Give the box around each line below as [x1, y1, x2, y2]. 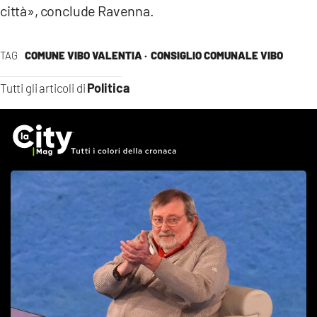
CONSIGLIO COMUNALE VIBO [150, 48, 283, 62]
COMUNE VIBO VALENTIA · [24, 48, 147, 62]
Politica [87, 79, 131, 96]
